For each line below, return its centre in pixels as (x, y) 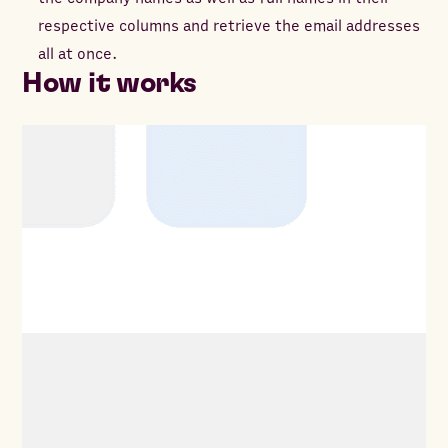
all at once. (78, 54)
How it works (109, 84)
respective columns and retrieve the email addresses (229, 26)
